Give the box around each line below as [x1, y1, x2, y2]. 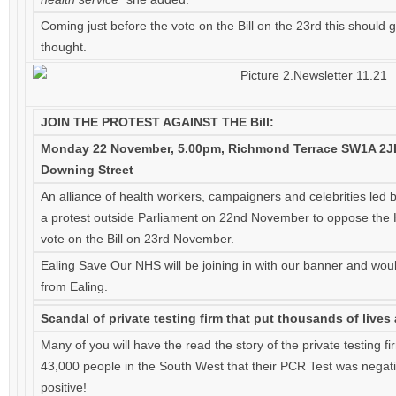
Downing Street [41, 163, 133, 177]
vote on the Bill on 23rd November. [41, 232, 234, 246]
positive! [41, 380, 87, 394]
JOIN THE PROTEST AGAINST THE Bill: [41, 115, 274, 129]
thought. [41, 40, 87, 54]
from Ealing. [41, 279, 108, 293]
